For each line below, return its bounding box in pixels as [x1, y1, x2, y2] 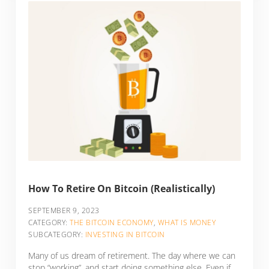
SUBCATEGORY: [28, 229, 85, 240]
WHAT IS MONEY [157, 217, 216, 228]
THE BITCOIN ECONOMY [70, 217, 154, 228]
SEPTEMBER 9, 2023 [28, 205, 100, 216]
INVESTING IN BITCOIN [85, 229, 165, 240]
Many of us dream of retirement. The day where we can [28, 250, 236, 262]
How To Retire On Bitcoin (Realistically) [28, 181, 216, 195]
